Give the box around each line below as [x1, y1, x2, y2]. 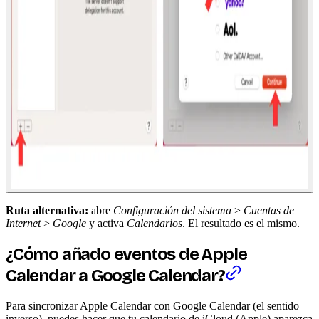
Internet [6, 216, 41, 229]
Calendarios [127, 216, 182, 229]
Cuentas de [244, 204, 294, 216]
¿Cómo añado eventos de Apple [6, 244, 247, 264]
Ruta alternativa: [6, 204, 88, 216]
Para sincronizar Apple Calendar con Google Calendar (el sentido [6, 299, 299, 312]
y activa [86, 216, 127, 229]
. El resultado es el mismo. [182, 216, 300, 229]
